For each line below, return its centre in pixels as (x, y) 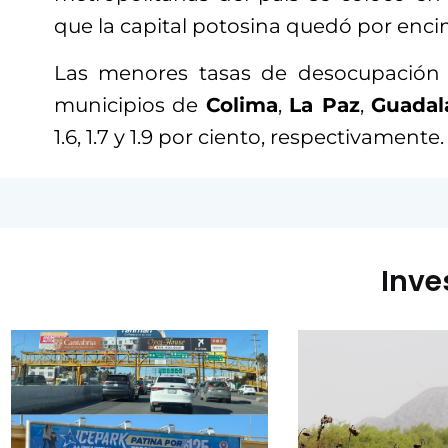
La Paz (324, 105)
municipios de (130, 105)
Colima (241, 105)
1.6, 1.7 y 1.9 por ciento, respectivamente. (249, 137)
